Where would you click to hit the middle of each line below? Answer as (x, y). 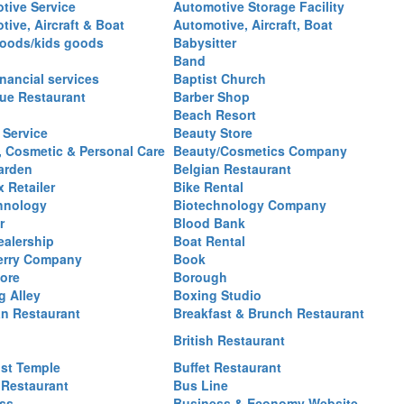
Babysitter (205, 42)
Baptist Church (220, 78)
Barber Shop (211, 96)
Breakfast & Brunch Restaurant (269, 313)
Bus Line (201, 385)
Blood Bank (209, 223)
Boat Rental (209, 241)
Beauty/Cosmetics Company (260, 151)
